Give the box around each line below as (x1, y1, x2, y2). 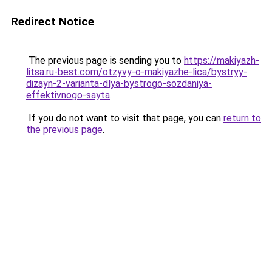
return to (223, 112, 261, 124)
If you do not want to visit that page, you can (26, 112, 223, 124)
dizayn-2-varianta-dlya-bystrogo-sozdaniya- (26, 78, 212, 89)
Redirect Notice (11, 15, 94, 29)
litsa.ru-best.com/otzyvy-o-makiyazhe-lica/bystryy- (26, 66, 247, 78)
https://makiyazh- (184, 55, 259, 66)
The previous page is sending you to (26, 55, 184, 66)
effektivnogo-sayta (26, 89, 110, 101)
